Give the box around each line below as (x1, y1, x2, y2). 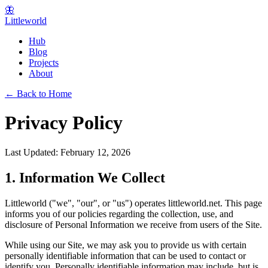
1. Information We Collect (5, 169, 165, 185)
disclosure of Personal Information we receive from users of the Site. (5, 219, 262, 230)
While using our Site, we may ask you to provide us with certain (5, 239, 246, 250)
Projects (29, 57, 59, 68)
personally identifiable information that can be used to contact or (5, 250, 246, 261)
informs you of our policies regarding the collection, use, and (5, 208, 233, 219)
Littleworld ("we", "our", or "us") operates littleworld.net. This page (5, 197, 262, 208)
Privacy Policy (5, 112, 123, 134)
